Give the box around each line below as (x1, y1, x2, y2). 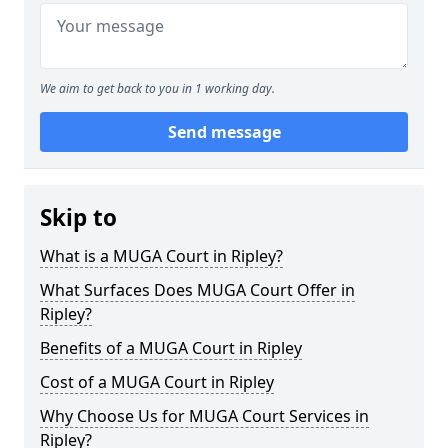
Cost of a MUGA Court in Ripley (40, 371, 274, 393)
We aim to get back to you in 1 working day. (40, 80, 275, 97)
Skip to (40, 202, 117, 233)
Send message (167, 121, 281, 143)
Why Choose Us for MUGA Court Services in (40, 405, 369, 427)
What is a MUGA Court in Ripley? (40, 245, 283, 267)
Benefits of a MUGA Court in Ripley (40, 337, 302, 359)
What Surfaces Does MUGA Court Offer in (40, 279, 355, 301)
